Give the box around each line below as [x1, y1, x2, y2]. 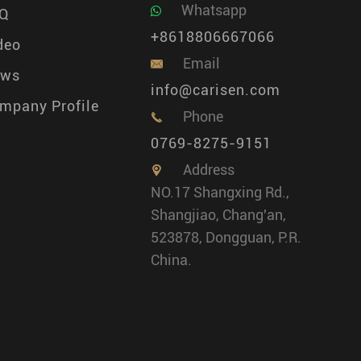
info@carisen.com [151, 81, 280, 98]
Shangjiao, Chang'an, [151, 206, 286, 223]
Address [183, 161, 234, 178]
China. [151, 251, 192, 268]
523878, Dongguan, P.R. [151, 229, 301, 246]
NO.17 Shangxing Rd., [151, 184, 289, 201]
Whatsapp [181, 2, 247, 19]
